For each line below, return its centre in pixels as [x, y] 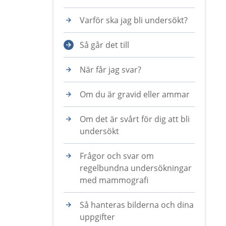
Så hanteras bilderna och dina [137, 205]
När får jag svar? [110, 70]
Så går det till [104, 45]
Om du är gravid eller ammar [135, 94]
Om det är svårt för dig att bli [135, 119]
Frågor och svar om [117, 156]
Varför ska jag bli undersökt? [134, 20]
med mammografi [114, 180]
